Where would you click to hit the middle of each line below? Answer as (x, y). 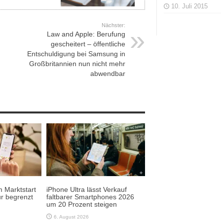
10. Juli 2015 (189, 6)
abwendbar (108, 73)
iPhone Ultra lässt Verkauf (87, 189)
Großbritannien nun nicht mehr (77, 63)
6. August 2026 (71, 217)
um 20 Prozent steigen (82, 204)
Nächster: (113, 25)
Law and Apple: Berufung (86, 34)
